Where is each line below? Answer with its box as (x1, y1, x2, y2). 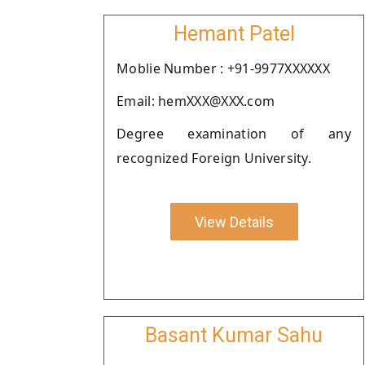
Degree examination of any (117, 125, 351, 143)
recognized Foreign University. (117, 149, 312, 167)
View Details (194, 213, 274, 231)
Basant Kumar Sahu (145, 323, 323, 347)
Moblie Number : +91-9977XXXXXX (117, 59, 330, 77)
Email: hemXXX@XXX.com (117, 92, 275, 110)
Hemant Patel (173, 22, 295, 46)
